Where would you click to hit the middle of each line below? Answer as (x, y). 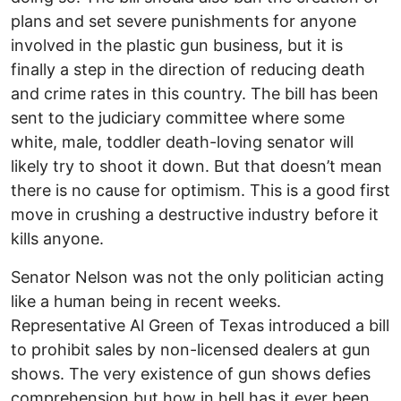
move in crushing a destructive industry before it (195, 215)
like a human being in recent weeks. (146, 302)
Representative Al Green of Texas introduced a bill (200, 326)
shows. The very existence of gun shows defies (191, 374)
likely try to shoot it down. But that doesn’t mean (196, 166)
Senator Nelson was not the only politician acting (197, 277)
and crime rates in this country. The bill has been (195, 94)
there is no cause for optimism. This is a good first (200, 191)
